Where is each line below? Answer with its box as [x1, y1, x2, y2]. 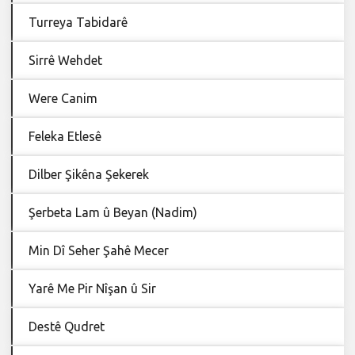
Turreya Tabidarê [29, 14, 128, 29]
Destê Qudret [29, 319, 105, 334]
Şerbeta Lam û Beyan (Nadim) [29, 204, 197, 219]
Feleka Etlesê [29, 128, 101, 143]
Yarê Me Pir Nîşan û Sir [29, 281, 156, 296]
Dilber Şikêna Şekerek [29, 166, 149, 181]
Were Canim [29, 90, 97, 105]
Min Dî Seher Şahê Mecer [29, 242, 169, 258]
